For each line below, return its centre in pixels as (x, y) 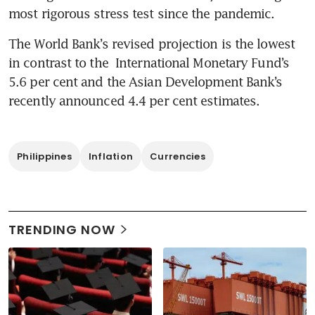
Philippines (44, 157)
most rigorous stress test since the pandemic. (142, 14)
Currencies (178, 157)
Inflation (111, 157)
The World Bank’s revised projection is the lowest (152, 44)
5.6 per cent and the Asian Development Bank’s (146, 82)
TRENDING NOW (62, 230)
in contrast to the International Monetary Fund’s (149, 63)
